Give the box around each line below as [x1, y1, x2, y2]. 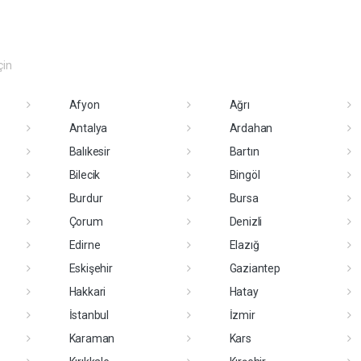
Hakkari [68, 285, 106, 298]
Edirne [68, 239, 101, 251]
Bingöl [229, 168, 260, 181]
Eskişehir [68, 262, 113, 275]
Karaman [68, 332, 115, 345]
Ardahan [229, 122, 273, 135]
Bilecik [68, 168, 101, 181]
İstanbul [68, 309, 109, 322]
